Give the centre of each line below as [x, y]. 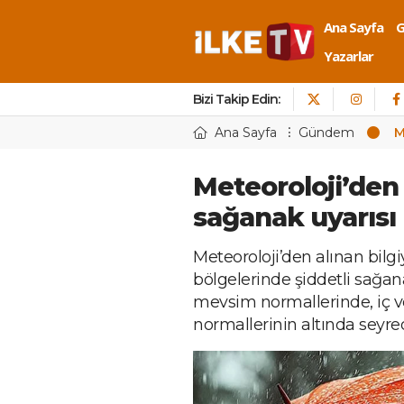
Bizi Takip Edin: [236, 99]
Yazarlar [349, 56]
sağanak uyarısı [294, 217]
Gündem [326, 133]
